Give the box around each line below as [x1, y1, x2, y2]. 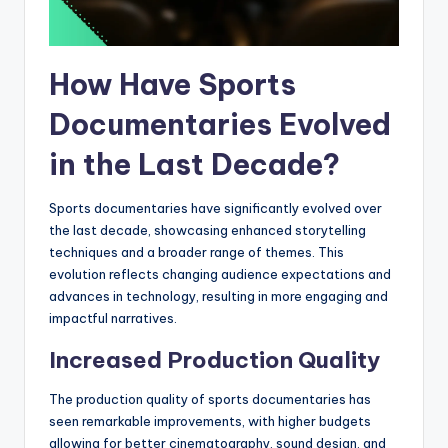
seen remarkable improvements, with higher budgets [49, 412, 371, 429]
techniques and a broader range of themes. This [49, 243, 344, 260]
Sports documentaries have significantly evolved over [49, 199, 382, 216]
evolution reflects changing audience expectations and [49, 265, 391, 282]
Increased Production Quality [49, 345, 380, 374]
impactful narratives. [49, 309, 177, 326]
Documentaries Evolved [49, 105, 391, 143]
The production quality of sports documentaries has [49, 390, 371, 407]
